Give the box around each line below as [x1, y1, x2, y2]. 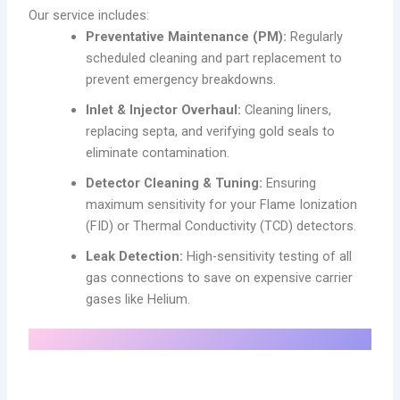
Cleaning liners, [241, 101, 332, 118]
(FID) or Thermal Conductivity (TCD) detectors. [86, 217, 357, 234]
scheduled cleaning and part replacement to [86, 49, 343, 66]
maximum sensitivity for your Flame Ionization [86, 196, 358, 212]
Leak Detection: [86, 247, 184, 264]
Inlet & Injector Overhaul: [86, 101, 242, 118]
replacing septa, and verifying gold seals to [86, 122, 336, 139]
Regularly [287, 28, 344, 45]
